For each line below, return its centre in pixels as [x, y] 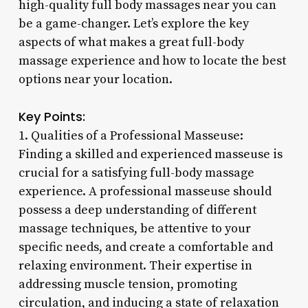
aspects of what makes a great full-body [131, 42]
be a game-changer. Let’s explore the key [133, 23]
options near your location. [95, 79]
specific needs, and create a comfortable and [145, 247]
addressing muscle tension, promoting [128, 284]
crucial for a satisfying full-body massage [136, 173]
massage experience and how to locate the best [152, 60]
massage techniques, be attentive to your [134, 228]
